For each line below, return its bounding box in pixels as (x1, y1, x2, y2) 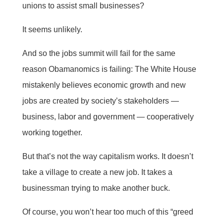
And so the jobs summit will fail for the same (22, 49, 175, 57)
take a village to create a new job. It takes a (22, 167, 172, 176)
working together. (22, 128, 82, 137)
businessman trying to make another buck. (22, 183, 170, 192)
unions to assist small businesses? (22, 1, 144, 10)
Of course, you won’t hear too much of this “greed (22, 207, 193, 216)
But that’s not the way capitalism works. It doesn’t (22, 152, 193, 161)
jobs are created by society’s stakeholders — (22, 96, 179, 105)
